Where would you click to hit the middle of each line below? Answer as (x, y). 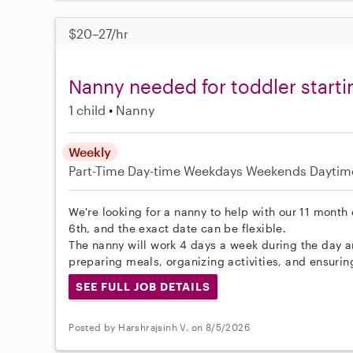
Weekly (90, 151)
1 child (87, 110)
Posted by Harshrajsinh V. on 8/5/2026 (160, 327)
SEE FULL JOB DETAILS (143, 286)
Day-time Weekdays (186, 170)
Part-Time (98, 170)
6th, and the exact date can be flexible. (178, 228)
